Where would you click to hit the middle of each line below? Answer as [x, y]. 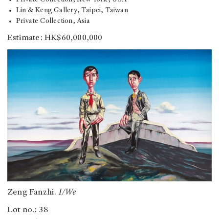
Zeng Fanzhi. [33, 192]
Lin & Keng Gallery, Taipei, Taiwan [72, 11]
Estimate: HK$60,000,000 [55, 38]
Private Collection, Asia [53, 22]
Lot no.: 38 [28, 210]
